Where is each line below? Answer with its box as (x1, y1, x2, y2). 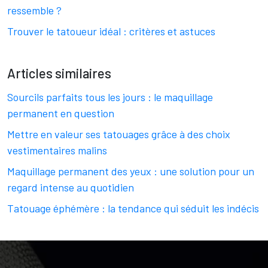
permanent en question (7, 106, 114, 120)
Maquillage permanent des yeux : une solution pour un (7, 165, 254, 178)
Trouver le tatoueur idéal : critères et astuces (7, 25, 215, 38)
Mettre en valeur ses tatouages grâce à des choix (7, 127, 230, 141)
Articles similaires (7, 65, 111, 81)
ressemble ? (7, 4, 62, 17)
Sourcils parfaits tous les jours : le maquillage (7, 90, 213, 103)
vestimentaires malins (7, 144, 107, 157)
